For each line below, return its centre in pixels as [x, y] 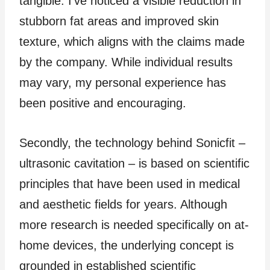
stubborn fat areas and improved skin [119, 21]
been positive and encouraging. [103, 103]
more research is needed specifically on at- [134, 224]
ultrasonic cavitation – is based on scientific [134, 163]
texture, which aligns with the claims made [132, 41]
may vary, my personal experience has [123, 82]
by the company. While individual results [126, 62]
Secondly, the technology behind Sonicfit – [132, 143]
